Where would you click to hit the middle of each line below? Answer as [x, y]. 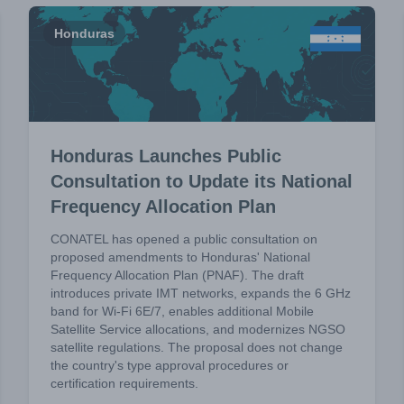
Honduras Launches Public [166, 156]
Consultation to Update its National [202, 181]
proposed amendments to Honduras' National [180, 257]
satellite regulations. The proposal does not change [197, 347]
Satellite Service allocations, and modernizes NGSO [198, 329]
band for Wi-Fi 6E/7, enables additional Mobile [182, 311]
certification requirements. [124, 383]
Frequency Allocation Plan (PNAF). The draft [177, 275]
